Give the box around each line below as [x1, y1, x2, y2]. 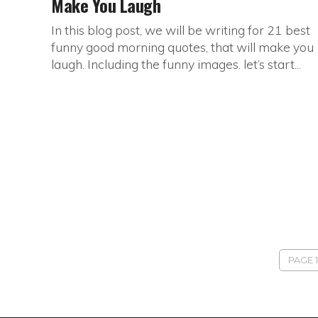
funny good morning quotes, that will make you [51, 39, 314, 55]
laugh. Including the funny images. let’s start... [51, 56, 301, 72]
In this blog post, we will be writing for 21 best [51, 22, 310, 38]
